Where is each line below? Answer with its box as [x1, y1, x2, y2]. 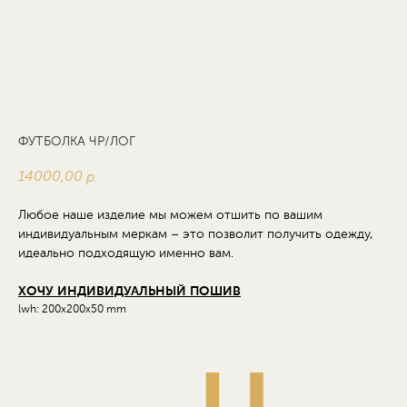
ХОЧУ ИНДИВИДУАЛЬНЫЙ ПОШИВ [18, 285, 241, 298]
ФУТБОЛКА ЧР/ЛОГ [18, 135, 135, 148]
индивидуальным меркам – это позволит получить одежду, [18, 228, 373, 241]
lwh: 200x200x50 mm [18, 304, 126, 315]
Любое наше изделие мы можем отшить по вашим [18, 209, 323, 222]
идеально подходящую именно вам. [18, 247, 233, 260]
